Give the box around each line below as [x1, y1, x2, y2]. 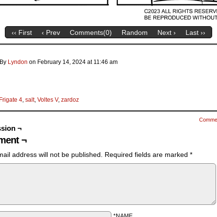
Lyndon [8, 59, 28, 65]
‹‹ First [12, 29, 32, 37]
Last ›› [186, 29, 205, 37]
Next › [157, 29, 176, 37]
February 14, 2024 [37, 59, 86, 65]
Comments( [70, 29, 106, 37]
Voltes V [37, 96, 58, 103]
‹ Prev [42, 29, 60, 37]
